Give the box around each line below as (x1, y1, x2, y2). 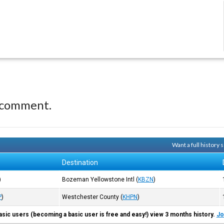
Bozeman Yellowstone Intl (62, 176, 135, 183)
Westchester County (62, 193, 119, 200)
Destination (62, 158, 98, 166)
